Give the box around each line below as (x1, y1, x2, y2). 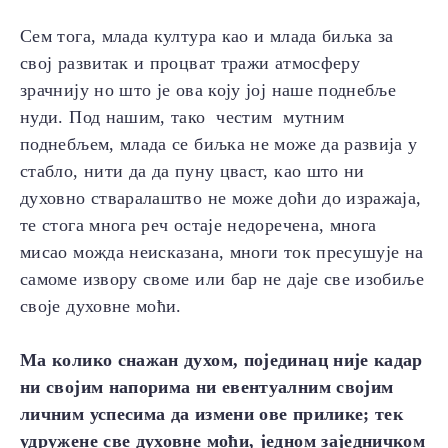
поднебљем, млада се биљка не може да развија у (20, 134, 418, 155)
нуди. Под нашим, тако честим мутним (20, 107, 345, 128)
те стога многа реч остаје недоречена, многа (20, 215, 377, 236)
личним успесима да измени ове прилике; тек (20, 404, 404, 425)
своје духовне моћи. (20, 296, 182, 317)
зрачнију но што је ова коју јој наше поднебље (20, 80, 397, 101)
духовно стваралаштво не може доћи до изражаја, (20, 188, 422, 209)
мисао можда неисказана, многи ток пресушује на (20, 242, 424, 263)
